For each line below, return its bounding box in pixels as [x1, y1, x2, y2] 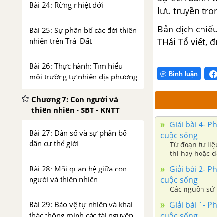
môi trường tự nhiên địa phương [29, 72, 137, 81]
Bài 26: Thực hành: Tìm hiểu [29, 61, 123, 71]
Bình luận [169, 70, 198, 77]
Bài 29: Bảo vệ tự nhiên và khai [29, 200, 133, 209]
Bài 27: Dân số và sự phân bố [29, 128, 127, 138]
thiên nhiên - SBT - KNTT [31, 105, 120, 115]
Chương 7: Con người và [31, 94, 118, 104]
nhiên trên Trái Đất [29, 36, 92, 46]
